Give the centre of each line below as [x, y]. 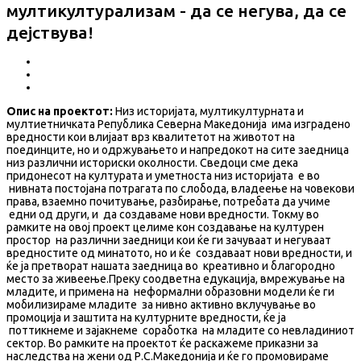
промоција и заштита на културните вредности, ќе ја [146, 317]
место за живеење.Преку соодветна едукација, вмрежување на [176, 278]
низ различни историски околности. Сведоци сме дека [152, 162]
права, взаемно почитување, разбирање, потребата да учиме [168, 201]
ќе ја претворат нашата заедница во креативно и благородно [171, 266]
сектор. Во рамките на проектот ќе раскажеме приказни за [162, 343]
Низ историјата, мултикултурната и [210, 111]
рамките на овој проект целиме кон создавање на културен [165, 227]
